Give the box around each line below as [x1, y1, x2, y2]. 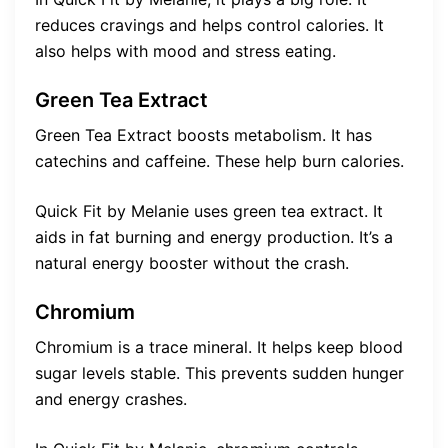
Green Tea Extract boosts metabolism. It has [35, 124, 372, 145]
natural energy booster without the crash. [35, 252, 349, 273]
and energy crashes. [35, 388, 187, 409]
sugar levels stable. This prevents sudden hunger [35, 362, 404, 383]
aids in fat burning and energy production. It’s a [35, 226, 393, 247]
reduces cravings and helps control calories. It [35, 14, 384, 35]
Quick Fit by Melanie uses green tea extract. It [35, 200, 383, 221]
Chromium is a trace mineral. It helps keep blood [35, 336, 403, 357]
